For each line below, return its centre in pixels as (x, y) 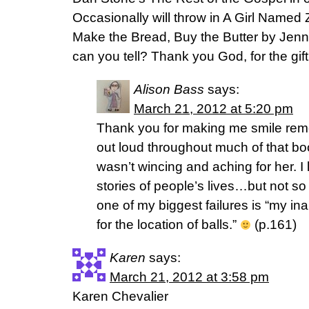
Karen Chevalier (120, 296)
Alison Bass (169, 89)
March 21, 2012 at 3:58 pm (189, 277)
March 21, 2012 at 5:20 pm (213, 109)
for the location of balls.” (168, 225)
